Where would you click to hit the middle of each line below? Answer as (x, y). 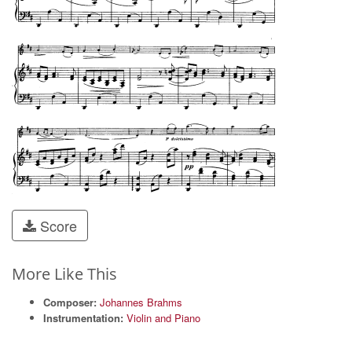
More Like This (64, 274)
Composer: (70, 302)
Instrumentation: (83, 318)
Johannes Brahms (141, 302)
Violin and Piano (163, 318)
